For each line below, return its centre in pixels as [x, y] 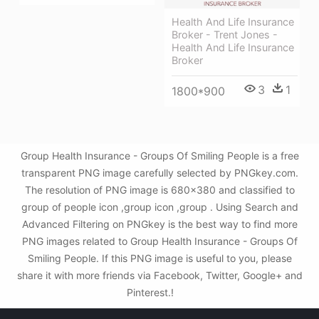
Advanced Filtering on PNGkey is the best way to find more [159, 224]
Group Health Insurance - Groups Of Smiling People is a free [159, 156]
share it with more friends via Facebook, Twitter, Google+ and [159, 275]
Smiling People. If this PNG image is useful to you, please [159, 258]
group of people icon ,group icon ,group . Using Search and [159, 207]
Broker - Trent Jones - [225, 35]
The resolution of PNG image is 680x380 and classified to [159, 190]
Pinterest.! [152, 292]
